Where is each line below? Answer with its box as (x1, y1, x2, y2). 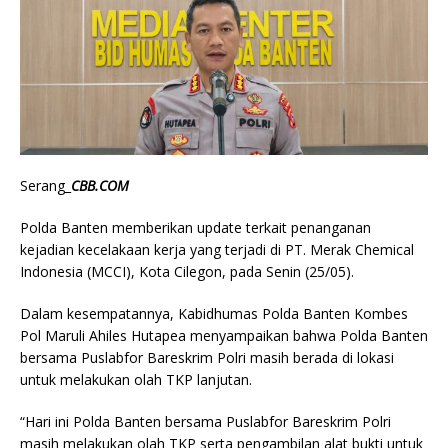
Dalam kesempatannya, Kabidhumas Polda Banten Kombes (20, 303, 408, 323)
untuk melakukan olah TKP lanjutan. (20, 369, 252, 389)
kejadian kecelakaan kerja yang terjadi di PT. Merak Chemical (20, 239, 414, 259)
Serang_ (20, 175, 71, 195)
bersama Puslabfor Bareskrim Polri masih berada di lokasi (20, 347, 394, 367)
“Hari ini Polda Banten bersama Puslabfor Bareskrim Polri (20, 411, 391, 431)
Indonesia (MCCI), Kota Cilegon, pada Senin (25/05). (20, 261, 354, 281)
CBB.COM (71, 175, 129, 195)
